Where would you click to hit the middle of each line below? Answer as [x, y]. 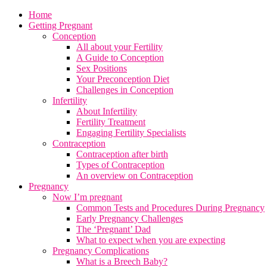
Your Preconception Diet [123, 79]
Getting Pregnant [60, 25]
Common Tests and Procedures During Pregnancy [170, 208]
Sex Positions [102, 68]
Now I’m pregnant [87, 197]
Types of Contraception [120, 165]
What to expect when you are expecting [151, 240]
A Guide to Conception [120, 58]
